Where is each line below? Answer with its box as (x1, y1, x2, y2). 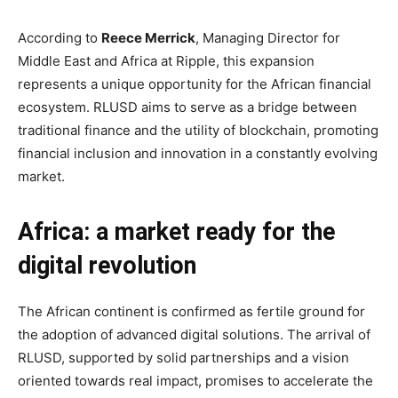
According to (18, 29, 101, 46)
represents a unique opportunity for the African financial (18, 76, 371, 92)
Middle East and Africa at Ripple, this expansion (18, 52, 314, 69)
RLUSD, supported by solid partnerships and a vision (18, 349, 349, 366)
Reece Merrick (101, 29, 195, 46)
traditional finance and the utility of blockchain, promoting (18, 122, 378, 139)
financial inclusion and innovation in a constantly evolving (18, 145, 378, 162)
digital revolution (18, 251, 196, 280)
